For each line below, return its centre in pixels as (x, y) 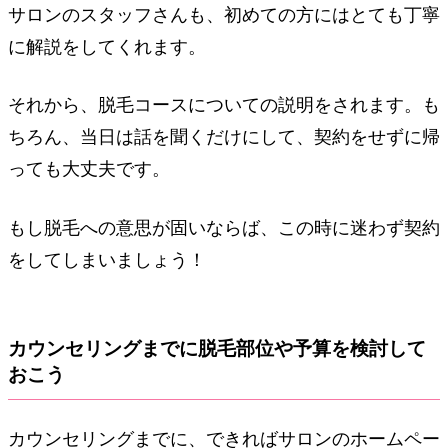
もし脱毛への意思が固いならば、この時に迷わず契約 (224, 228)
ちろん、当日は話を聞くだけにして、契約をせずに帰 (224, 137)
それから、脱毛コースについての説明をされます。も (224, 105)
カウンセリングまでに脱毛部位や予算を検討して (217, 348)
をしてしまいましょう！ (107, 260)
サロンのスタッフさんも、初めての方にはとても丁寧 (224, 14)
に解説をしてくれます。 (107, 46)
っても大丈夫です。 (89, 169)
